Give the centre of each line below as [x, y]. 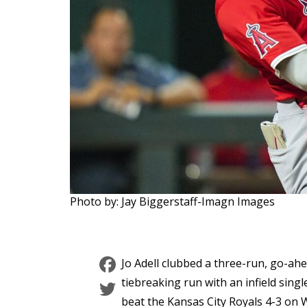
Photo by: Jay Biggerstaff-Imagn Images [172, 202]
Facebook [167, 265]
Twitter [155, 289]
